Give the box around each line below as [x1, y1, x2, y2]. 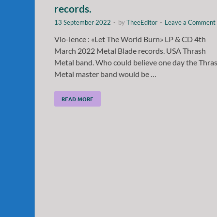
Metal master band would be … [54, 69, 156, 78]
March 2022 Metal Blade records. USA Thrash [54, 46, 206, 55]
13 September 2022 [54, 18, 111, 26]
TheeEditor [126, 18, 157, 26]
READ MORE [62, 94, 93, 103]
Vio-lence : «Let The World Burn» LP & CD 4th [54, 34, 206, 44]
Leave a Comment [165, 18, 216, 26]
